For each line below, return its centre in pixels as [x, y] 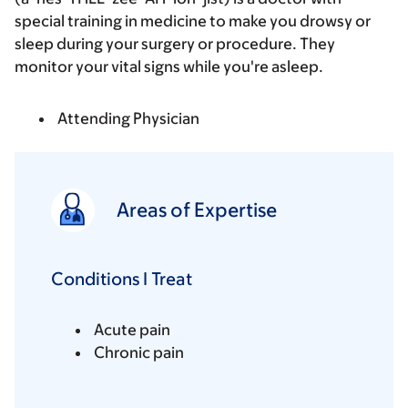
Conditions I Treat [122, 279]
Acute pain [132, 330]
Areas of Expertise [197, 210]
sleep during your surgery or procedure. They [175, 44]
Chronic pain [139, 353]
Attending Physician [128, 119]
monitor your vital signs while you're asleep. [169, 67]
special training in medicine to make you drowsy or [193, 21]
